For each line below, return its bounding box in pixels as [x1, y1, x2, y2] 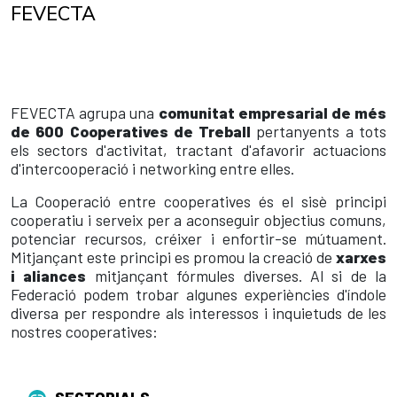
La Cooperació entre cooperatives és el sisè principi [11, 191, 386, 211]
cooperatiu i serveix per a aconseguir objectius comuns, [11, 209, 386, 230]
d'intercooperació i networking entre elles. [11, 158, 294, 178]
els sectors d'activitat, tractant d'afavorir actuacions [11, 139, 386, 160]
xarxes [336, 246, 386, 267]
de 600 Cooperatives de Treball [11, 121, 257, 141]
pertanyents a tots [256, 121, 387, 141]
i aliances [11, 265, 87, 285]
